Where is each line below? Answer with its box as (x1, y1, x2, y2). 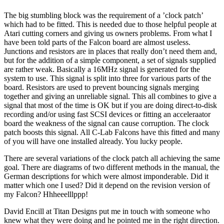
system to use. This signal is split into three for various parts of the (4, 73, 211, 82)
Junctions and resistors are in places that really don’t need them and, (4, 46, 217, 55)
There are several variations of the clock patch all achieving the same (4, 153, 220, 162)
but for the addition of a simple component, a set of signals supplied (4, 55, 216, 64)
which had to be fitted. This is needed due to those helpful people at (4, 19, 216, 28)
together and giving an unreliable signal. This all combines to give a (4, 91, 216, 100)
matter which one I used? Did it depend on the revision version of (4, 180, 210, 189)
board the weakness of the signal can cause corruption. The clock (4, 118, 209, 127)
